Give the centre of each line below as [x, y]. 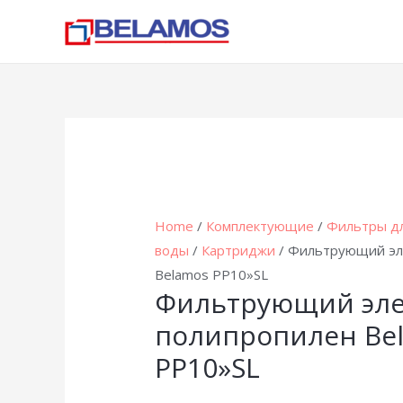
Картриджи [239, 251]
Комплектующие [260, 226]
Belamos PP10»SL [212, 275]
